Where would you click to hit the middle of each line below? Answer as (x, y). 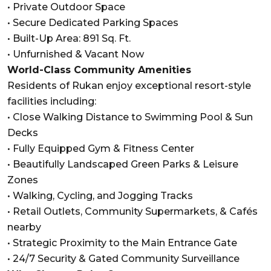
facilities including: (52, 101)
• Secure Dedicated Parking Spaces (93, 22)
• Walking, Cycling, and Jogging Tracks (100, 195)
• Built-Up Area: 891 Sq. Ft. (69, 38)
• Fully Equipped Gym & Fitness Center (101, 148)
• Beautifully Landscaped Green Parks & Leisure (123, 164)
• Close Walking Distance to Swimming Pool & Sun (130, 117)
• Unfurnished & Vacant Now (76, 54)
